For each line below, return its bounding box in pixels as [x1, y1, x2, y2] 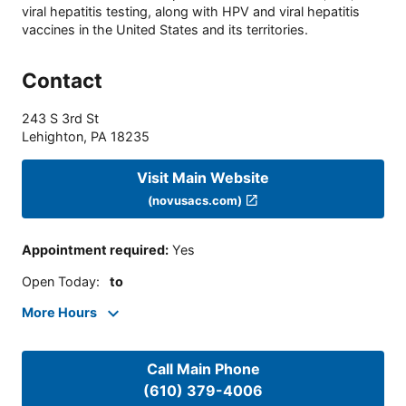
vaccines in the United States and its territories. [22, 22, 308, 38]
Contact [22, 68, 102, 93]
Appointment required [22, 242, 165, 258]
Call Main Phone [146, 360, 260, 379]
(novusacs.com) [148, 192, 243, 208]
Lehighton [22, 129, 83, 145]
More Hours [22, 304, 97, 321]
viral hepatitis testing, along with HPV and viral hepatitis [22, 4, 360, 20]
